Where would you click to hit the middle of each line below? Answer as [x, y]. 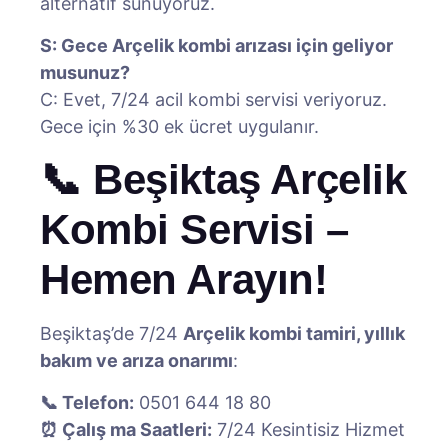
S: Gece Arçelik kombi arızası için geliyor [216, 45]
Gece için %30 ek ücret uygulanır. [179, 126]
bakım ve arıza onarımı [136, 360]
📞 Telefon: [87, 402]
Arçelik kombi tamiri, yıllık [294, 333]
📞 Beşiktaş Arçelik [223, 179]
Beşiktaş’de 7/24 [111, 333]
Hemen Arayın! [184, 279]
